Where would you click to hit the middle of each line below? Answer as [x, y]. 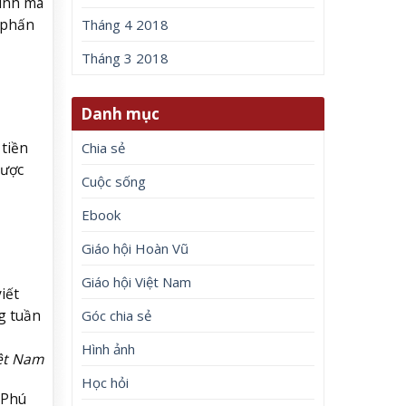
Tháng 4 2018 [126, 25]
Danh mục [121, 113]
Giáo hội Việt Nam [137, 281]
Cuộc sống [114, 181]
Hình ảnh [109, 348]
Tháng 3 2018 [126, 58]
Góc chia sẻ [117, 315]
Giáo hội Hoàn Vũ [135, 248]
